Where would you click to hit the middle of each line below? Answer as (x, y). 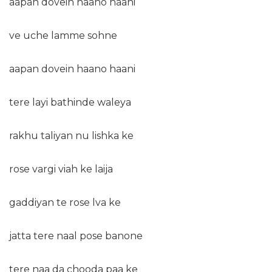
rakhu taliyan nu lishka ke (71, 136)
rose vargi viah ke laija (61, 169)
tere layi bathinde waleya (70, 103)
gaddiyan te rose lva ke (65, 203)
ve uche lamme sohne (63, 36)
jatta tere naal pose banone (76, 236)
